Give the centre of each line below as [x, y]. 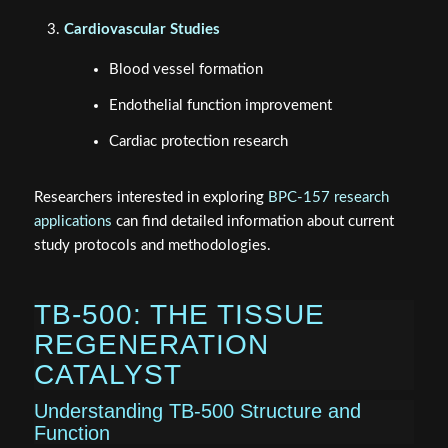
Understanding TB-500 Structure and [197, 410]
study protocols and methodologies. [152, 245]
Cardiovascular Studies [141, 30]
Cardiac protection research [198, 141]
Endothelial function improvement [220, 105]
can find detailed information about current [252, 221]
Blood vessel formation [185, 69]
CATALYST [107, 374]
